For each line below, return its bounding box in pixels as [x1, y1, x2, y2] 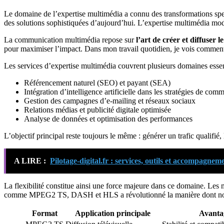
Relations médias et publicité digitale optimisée [24, 105, 171, 114]
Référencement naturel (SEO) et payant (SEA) [24, 78, 170, 87]
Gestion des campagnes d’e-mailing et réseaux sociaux [24, 96, 195, 105]
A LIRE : [14, 156, 46, 165]
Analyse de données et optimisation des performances [24, 114, 192, 123]
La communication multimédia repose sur [4, 35, 136, 44]
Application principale [75, 208, 150, 217]
